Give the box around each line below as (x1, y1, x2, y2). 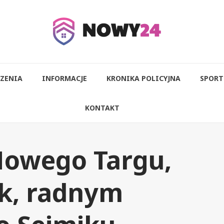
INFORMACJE (41, 73, 87, 83)
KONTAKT (85, 103, 120, 112)
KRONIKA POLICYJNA (106, 73, 180, 83)
